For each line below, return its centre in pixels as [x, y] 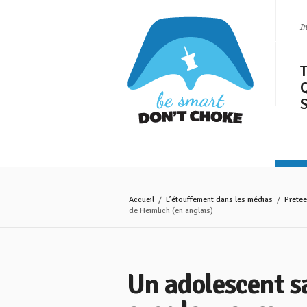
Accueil [142, 200]
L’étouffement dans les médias [219, 200]
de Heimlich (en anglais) [171, 211]
